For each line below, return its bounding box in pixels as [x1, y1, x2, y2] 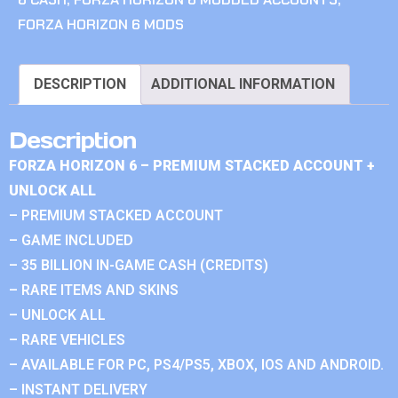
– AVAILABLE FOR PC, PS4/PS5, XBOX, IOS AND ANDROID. [9, 355, 384, 373]
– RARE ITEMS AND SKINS [9, 281, 179, 298]
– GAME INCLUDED [9, 231, 133, 249]
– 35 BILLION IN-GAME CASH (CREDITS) [9, 256, 268, 274]
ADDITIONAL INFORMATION [151, 75, 335, 92]
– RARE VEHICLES [9, 330, 125, 348]
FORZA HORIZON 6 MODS [18, 14, 184, 34]
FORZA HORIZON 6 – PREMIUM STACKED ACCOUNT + [9, 156, 375, 174]
